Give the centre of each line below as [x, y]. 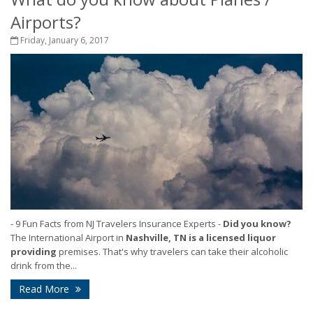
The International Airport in [68, 237]
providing [34, 251]
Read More [45, 289]
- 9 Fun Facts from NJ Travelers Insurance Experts [113, 223]
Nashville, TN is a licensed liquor [201, 237]
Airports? [46, 22]
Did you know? [257, 223]
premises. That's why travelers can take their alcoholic [172, 251]
